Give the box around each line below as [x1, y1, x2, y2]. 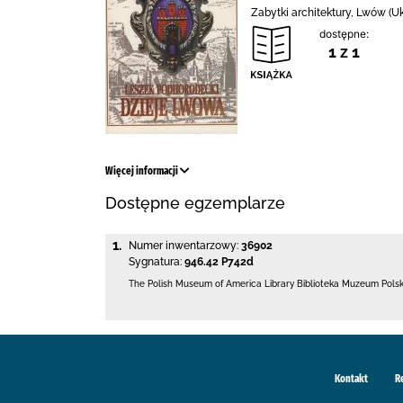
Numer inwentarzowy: [129, 239, 238, 252]
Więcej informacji [105, 165, 180, 177]
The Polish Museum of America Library [129, 279, 294, 289]
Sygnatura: [129, 255, 182, 268]
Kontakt [335, 372, 368, 385]
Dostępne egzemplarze [105, 193, 285, 212]
